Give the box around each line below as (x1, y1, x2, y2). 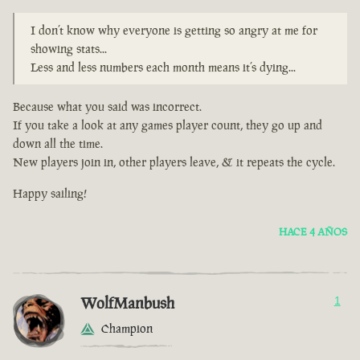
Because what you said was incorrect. (13, 99, 202, 115)
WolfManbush (80, 292, 174, 314)
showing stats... (31, 41, 107, 57)
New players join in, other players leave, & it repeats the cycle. (13, 154, 335, 170)
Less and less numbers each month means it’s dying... (31, 59, 296, 76)
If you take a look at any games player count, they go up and (13, 117, 322, 133)
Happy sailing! (13, 186, 87, 202)
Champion (101, 321, 153, 337)
